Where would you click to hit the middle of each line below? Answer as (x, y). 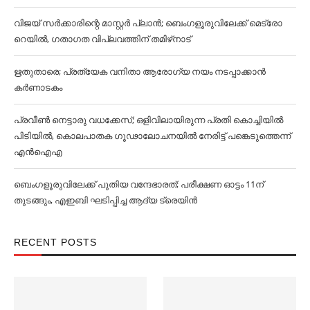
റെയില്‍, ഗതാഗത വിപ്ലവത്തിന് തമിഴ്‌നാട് (102, 38)
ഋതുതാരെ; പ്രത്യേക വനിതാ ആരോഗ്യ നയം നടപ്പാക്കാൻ (140, 71)
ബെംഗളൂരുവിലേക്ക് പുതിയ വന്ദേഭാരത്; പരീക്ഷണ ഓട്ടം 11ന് (139, 184)
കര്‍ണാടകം (38, 87)
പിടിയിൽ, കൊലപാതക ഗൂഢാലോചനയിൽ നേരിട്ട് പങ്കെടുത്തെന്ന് (152, 135)
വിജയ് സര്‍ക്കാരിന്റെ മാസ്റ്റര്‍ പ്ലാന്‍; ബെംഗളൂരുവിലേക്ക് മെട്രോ (148, 22)
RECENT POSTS (55, 242)
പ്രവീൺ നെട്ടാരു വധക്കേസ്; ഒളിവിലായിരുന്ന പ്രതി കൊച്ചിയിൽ (148, 119)
